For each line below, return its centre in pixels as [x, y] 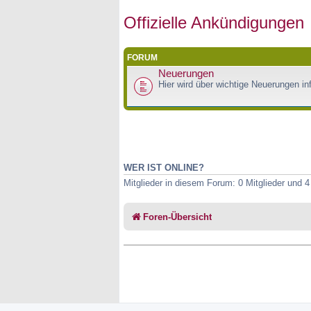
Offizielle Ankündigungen [214, 23]
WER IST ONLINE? [164, 168]
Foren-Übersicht [177, 217]
